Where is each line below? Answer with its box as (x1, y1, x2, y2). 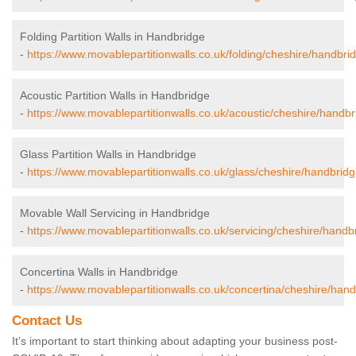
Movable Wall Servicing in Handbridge (20, 207, 210, 220)
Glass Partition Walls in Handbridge (20, 148, 196, 161)
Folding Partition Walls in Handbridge (20, 30, 205, 44)
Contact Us (12, 313, 82, 329)
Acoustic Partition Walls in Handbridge (20, 89, 210, 103)
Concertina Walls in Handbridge (20, 265, 178, 279)
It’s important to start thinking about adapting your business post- (12, 335, 338, 348)
